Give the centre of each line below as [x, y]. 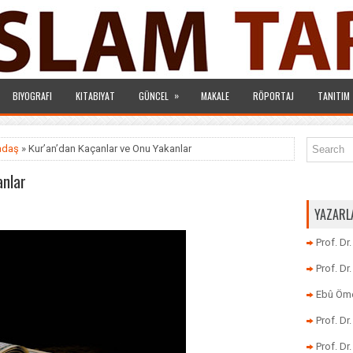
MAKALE [215, 96]
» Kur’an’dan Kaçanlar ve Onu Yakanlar [105, 149]
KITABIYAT [95, 96]
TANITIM [334, 96]
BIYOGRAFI [32, 96]
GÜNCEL [154, 96]
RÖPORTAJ [273, 96]
